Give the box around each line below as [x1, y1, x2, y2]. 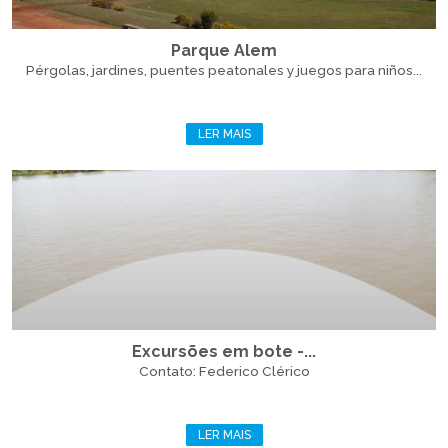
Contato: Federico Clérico [138, 363, 310, 379]
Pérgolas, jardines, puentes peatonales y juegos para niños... [26, 62, 422, 78]
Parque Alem [171, 41, 277, 60]
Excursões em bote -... [132, 342, 316, 361]
